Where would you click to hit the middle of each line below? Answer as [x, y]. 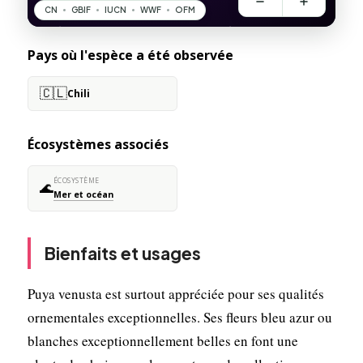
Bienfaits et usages [122, 253]
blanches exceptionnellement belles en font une [162, 340]
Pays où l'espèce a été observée [130, 55]
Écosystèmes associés [98, 144]
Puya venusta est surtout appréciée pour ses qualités [175, 293]
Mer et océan [83, 194]
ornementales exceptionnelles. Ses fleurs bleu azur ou [179, 317]
